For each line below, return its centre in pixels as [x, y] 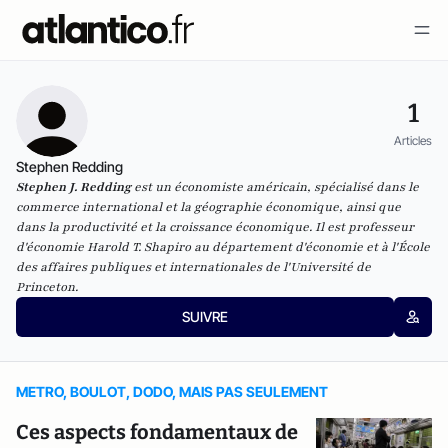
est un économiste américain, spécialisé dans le [275, 187]
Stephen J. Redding [73, 187]
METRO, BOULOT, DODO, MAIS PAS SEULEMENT [172, 391]
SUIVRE [204, 316]
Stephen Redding [69, 166]
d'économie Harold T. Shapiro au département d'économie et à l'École [223, 247]
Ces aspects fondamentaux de [157, 432]
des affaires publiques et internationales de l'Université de [193, 267]
